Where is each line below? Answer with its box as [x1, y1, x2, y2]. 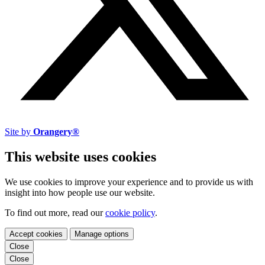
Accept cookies [9, 230, 63, 239]
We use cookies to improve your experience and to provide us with [5, 177, 253, 188]
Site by [5, 127, 33, 137]
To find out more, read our [5, 208, 105, 218]
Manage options [75, 230, 129, 239]
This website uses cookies [5, 149, 156, 165]
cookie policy [105, 208, 155, 218]
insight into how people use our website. [5, 188, 155, 198]
